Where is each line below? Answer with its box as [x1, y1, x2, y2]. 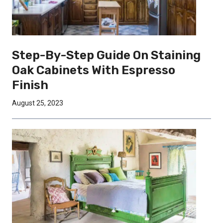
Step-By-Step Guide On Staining [12, 48, 201, 62]
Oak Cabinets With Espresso [12, 63, 175, 77]
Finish [12, 78, 48, 92]
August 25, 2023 [12, 99, 63, 107]
